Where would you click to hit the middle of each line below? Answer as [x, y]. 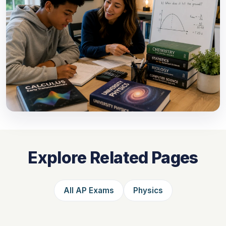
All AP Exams [89, 190]
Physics [148, 190]
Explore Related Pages [113, 157]
